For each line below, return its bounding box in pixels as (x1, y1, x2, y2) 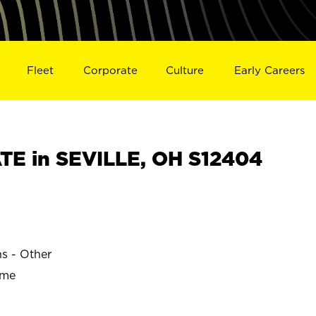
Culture (166, 63, 205, 76)
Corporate (83, 63, 138, 76)
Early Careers (234, 63, 305, 76)
